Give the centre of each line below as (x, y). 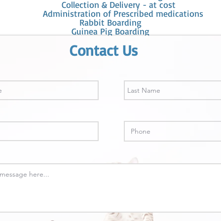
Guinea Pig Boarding (110, 31)
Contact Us (104, 50)
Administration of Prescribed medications (110, 13)
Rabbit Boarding (110, 22)
